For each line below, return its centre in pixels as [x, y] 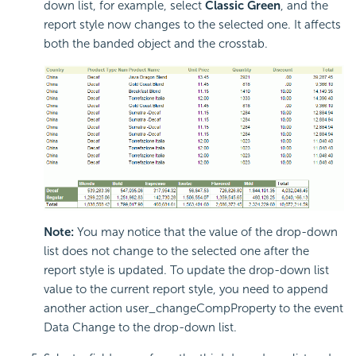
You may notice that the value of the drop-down [206, 232]
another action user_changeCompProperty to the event [193, 309]
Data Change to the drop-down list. [140, 328]
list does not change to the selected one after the [176, 252]
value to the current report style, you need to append [186, 290]
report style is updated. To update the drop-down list [186, 271]
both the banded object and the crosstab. [156, 43]
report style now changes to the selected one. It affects [192, 24]
